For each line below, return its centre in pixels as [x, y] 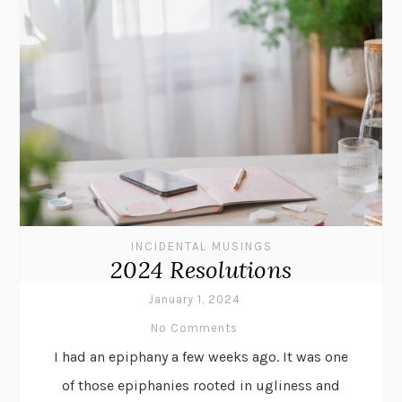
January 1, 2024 [194, 299]
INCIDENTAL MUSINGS [202, 246]
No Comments [194, 328]
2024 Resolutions [201, 269]
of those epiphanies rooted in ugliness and [201, 385]
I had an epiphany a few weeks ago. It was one [201, 356]
